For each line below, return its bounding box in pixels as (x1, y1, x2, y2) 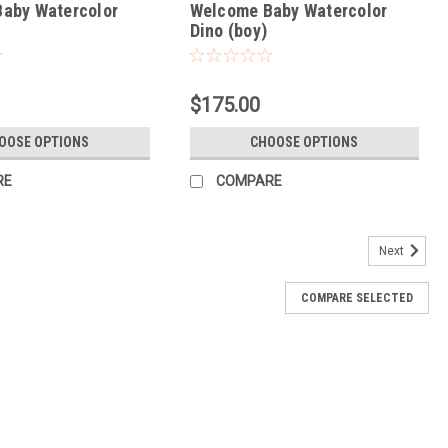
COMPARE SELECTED (301, 291, 414, 306)
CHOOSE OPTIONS (250, 134, 359, 151)
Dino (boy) (189, 20, 268, 42)
